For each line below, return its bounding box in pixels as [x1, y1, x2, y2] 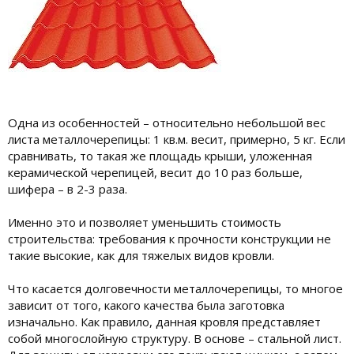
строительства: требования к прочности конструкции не [8, 230, 331, 247]
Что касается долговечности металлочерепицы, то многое [8, 280, 343, 296]
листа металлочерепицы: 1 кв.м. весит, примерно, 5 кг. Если [8, 130, 345, 147]
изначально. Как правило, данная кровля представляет [8, 313, 321, 330]
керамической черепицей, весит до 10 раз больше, [8, 164, 303, 180]
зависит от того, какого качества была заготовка [8, 296, 284, 313]
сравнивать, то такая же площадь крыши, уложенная [8, 147, 312, 164]
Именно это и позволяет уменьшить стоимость [8, 213, 281, 230]
